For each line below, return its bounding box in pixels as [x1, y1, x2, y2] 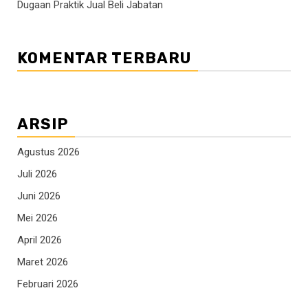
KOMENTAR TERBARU [17, 48, 191, 67]
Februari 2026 [17, 277, 78, 290]
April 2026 [17, 233, 62, 246]
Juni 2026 [17, 189, 60, 202]
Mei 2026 [17, 211, 58, 224]
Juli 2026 [17, 167, 57, 180]
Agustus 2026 [17, 145, 80, 158]
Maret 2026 [17, 255, 68, 268]
